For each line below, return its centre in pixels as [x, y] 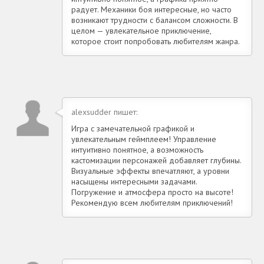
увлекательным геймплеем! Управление [144, 139]
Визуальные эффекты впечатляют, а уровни [150, 171]
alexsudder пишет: [104, 112]
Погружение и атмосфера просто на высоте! [152, 192]
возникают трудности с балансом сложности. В [155, 20]
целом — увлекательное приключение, [141, 30]
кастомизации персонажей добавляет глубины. [156, 160]
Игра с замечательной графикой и [133, 128]
